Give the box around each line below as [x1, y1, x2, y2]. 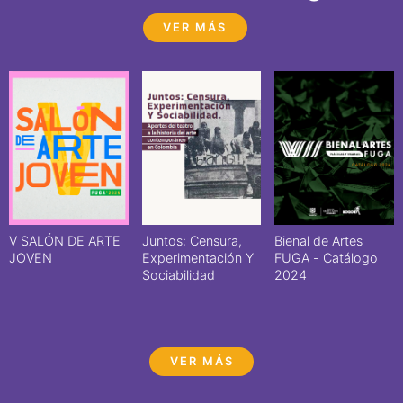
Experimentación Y [141, 249, 254, 265]
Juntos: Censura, [141, 232, 242, 248]
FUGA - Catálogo [274, 249, 379, 265]
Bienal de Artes [274, 232, 363, 248]
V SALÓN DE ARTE [8, 232, 121, 248]
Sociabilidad [141, 266, 215, 282]
